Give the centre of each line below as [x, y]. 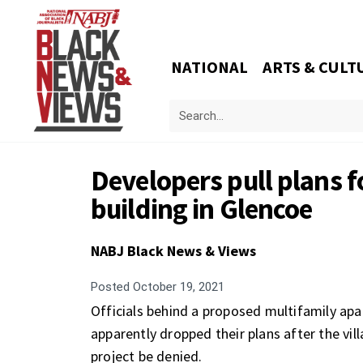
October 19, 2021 [177, 287]
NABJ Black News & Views [173, 251]
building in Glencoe [202, 209]
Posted [110, 287]
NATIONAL [210, 67]
